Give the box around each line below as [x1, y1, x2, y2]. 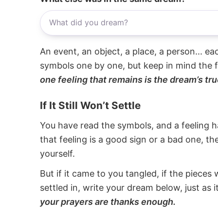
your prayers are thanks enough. [40, 197, 176, 207]
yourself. [40, 148, 75, 159]
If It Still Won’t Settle [40, 99, 141, 112]
